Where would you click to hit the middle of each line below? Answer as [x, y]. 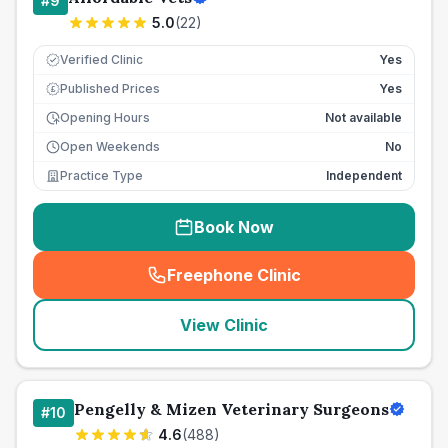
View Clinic [224, 325]
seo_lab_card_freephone [328, 285]
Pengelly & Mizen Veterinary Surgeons [231, 409]
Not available [363, 117]
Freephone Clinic [234, 275]
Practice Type [101, 175]
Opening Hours [105, 117]
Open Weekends [110, 146]
